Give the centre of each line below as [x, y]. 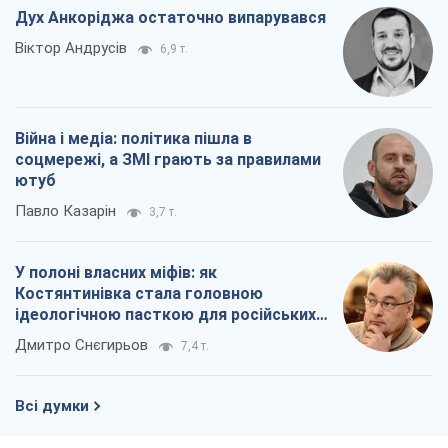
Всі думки [52, 406]
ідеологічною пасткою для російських [165, 315]
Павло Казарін [65, 211]
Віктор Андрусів [71, 48]
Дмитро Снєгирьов [81, 345]
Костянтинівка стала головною [139, 294]
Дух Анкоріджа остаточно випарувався [170, 18]
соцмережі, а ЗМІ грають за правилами [168, 160]
